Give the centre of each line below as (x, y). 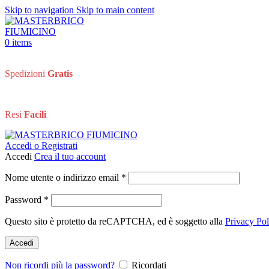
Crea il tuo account (70, 156)
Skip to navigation (41, 10)
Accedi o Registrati (41, 146)
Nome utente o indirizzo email (63, 177)
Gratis (60, 74)
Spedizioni (26, 74)
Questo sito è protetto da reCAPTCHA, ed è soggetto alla (115, 221)
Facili (35, 114)
